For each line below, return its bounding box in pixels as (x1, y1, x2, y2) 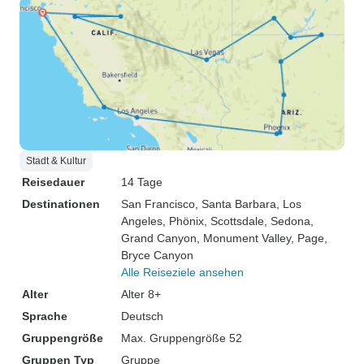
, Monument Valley (197, 232, 291, 245)
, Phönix (162, 214, 204, 227)
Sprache (22, 310, 67, 323)
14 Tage (121, 175, 162, 188)
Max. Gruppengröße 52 (121, 331, 242, 344)
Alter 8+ (121, 288, 161, 301)
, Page (291, 232, 324, 245)
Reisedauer (22, 175, 84, 188)
